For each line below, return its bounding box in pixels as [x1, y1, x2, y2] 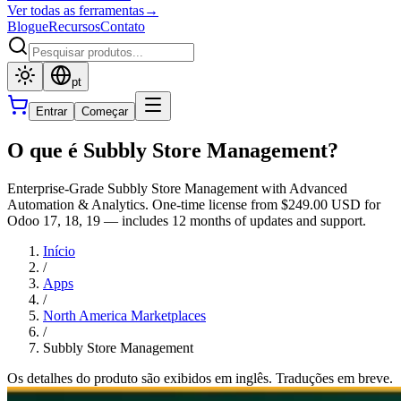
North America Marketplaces [43, 307, 206, 323]
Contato [100, 19, 145, 34]
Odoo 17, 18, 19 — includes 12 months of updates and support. [7, 212, 366, 228]
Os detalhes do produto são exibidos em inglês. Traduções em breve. [7, 370, 393, 386]
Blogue [7, 19, 48, 34]
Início [43, 243, 75, 259]
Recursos [48, 19, 100, 34]
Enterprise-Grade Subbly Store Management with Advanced [7, 180, 347, 196]
